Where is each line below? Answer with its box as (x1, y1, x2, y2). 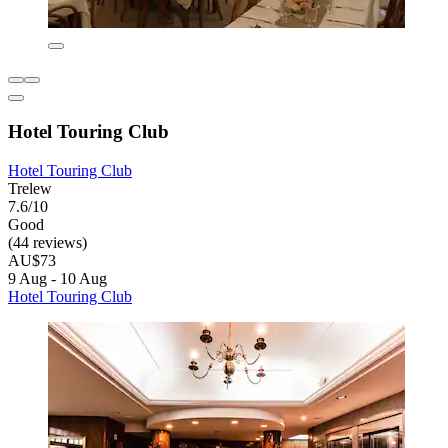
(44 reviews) (8, 233, 87, 251)
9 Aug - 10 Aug (8, 269, 107, 287)
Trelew (8, 179, 52, 197)
